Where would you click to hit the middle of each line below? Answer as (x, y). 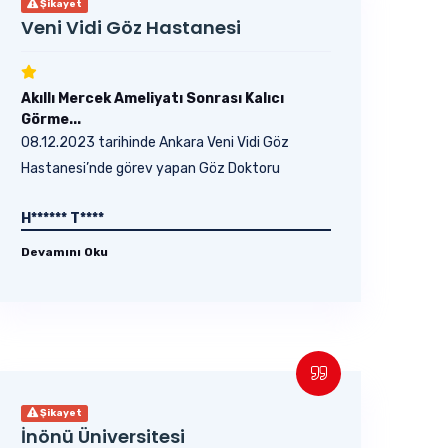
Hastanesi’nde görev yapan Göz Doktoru (150, 168)
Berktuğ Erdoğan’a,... (86, 194)
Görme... (51, 119)
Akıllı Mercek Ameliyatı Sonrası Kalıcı (152, 98)
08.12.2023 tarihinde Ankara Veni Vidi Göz (155, 142)
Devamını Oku (64, 252)
